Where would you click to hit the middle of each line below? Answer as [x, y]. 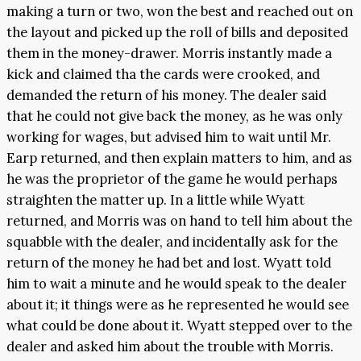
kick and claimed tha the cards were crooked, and [163, 75]
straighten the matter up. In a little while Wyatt [156, 200]
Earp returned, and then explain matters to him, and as [179, 158]
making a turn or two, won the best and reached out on [180, 12]
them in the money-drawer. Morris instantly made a [169, 54]
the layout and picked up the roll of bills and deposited [177, 33]
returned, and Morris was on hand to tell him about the [179, 221]
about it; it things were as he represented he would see [178, 305]
